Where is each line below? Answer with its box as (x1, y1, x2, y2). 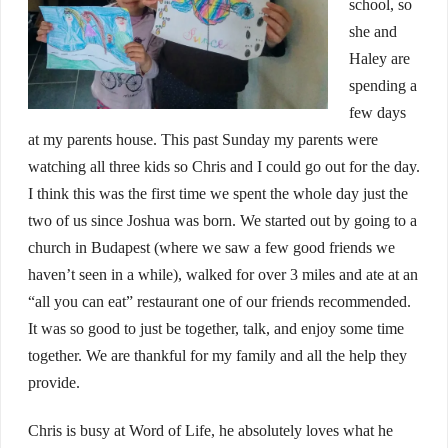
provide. (27, 374, 80, 392)
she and (348, 23, 397, 41)
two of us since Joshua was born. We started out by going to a (27, 212, 417, 230)
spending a (348, 77, 417, 95)
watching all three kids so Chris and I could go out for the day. (27, 158, 420, 176)
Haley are (348, 50, 410, 68)
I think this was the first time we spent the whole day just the (27, 185, 408, 203)
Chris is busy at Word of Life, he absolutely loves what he (27, 422, 393, 440)
